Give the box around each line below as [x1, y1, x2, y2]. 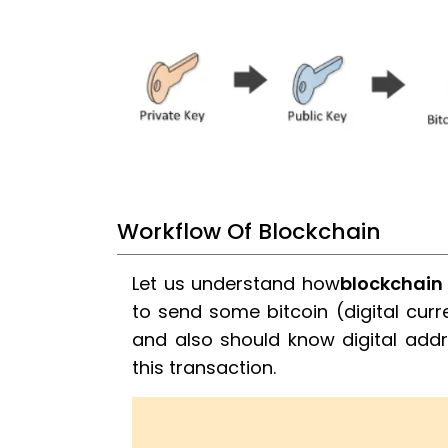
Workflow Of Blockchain [117, 216, 381, 248]
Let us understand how [132, 271, 340, 297]
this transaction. [132, 355, 276, 381]
